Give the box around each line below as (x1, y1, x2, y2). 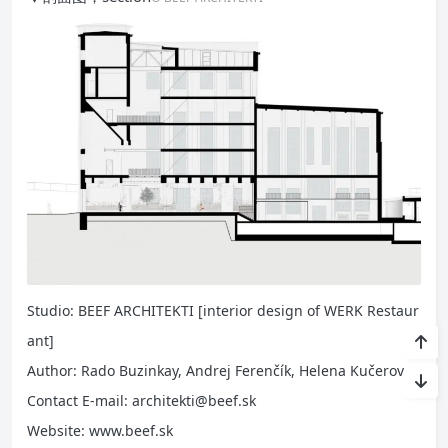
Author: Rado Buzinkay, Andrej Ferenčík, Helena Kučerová (27, 361, 412, 381)
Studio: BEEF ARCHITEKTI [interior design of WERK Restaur (27, 301, 419, 321)
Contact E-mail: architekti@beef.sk (27, 391, 256, 411)
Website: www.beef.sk (27, 421, 173, 441)
